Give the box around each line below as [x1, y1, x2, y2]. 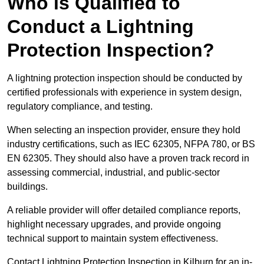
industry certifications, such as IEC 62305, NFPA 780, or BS [7, 139, 255, 150]
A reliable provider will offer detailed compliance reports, [7, 205, 240, 216]
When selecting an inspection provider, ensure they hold [7, 125, 240, 136]
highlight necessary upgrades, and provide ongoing [7, 219, 221, 230]
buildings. [7, 181, 48, 192]
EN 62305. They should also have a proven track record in [7, 153, 249, 164]
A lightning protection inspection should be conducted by [7, 73, 242, 84]
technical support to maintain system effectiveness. [7, 233, 218, 244]
